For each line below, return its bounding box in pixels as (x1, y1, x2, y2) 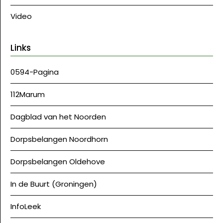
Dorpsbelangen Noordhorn (10, 133, 108, 144)
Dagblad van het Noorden (10, 111, 106, 122)
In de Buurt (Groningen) (10, 178, 97, 189)
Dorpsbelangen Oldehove (10, 156, 105, 167)
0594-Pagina (10, 66, 59, 77)
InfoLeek (10, 201, 41, 212)
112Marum (10, 89, 45, 100)
